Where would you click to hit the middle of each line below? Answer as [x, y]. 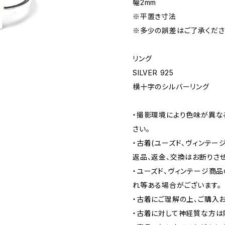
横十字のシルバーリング [171, 87]
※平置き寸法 [154, 16]
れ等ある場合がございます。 [177, 185]
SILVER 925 [153, 73]
